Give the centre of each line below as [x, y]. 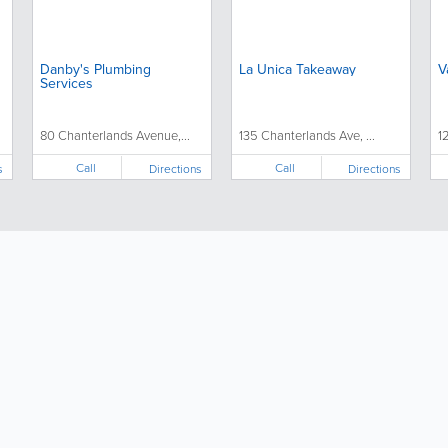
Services [66, 83]
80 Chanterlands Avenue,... [114, 135]
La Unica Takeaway [298, 69]
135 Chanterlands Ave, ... [307, 135]
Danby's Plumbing [95, 69]
